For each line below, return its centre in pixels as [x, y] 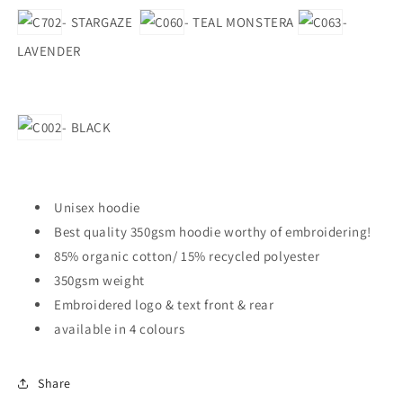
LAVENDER [49, 51]
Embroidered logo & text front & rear [164, 304]
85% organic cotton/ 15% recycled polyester [187, 256]
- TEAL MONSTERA [241, 22]
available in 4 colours [120, 329]
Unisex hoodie [97, 207]
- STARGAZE [101, 22]
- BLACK [87, 127]
